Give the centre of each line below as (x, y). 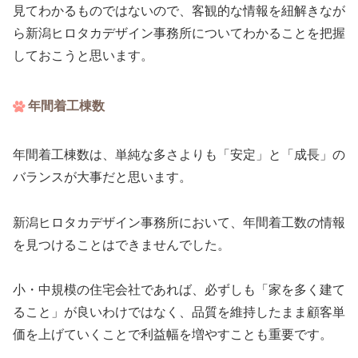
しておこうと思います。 (83, 55)
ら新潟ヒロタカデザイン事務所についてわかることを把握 (179, 33)
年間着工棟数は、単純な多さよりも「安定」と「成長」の (179, 154)
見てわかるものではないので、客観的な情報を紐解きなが (179, 10)
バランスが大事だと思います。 (102, 177)
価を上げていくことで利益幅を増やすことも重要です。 (173, 335)
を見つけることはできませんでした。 (121, 245)
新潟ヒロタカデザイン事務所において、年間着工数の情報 (179, 222)
